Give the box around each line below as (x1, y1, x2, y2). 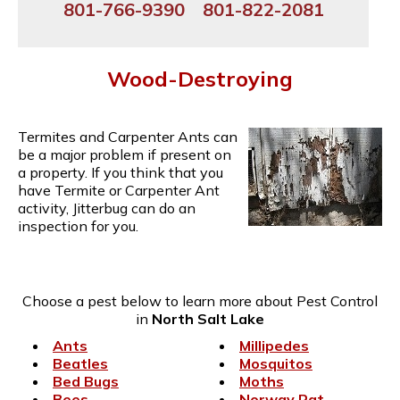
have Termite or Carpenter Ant (18, 180, 220, 199)
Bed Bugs (53, 371, 119, 390)
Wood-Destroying (107, 64, 293, 92)
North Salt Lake (152, 309, 264, 328)
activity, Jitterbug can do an (18, 198, 196, 217)
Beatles (53, 354, 108, 372)
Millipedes (239, 336, 309, 354)
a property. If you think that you (18, 162, 223, 181)
